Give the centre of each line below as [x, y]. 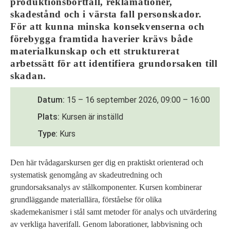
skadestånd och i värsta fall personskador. [106, 14]
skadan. [28, 75]
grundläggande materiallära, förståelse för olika [86, 199]
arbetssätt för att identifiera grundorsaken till [114, 63]
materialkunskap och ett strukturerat [95, 51]
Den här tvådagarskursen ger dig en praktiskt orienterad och [107, 162]
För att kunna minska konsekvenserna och [108, 26]
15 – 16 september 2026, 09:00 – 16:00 [138, 100]
